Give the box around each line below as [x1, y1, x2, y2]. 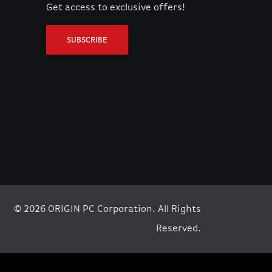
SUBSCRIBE [67, 36, 108, 45]
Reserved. [155, 224, 201, 234]
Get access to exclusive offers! [46, 3, 185, 13]
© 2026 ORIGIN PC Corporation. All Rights [13, 205, 201, 215]
